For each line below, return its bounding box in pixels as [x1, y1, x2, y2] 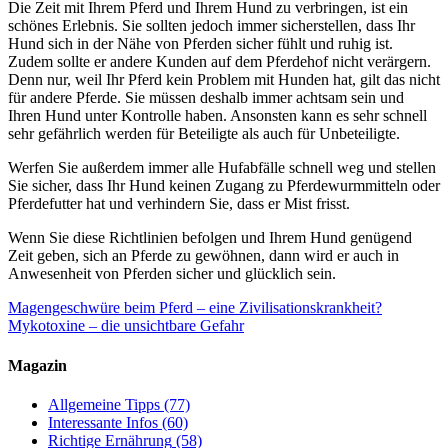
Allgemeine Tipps [48, 395, 160, 413]
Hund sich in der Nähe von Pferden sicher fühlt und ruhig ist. [8, 35, 393, 53]
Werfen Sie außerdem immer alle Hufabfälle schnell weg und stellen [8, 159, 436, 177]
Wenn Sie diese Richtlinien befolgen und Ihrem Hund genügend [8, 229, 412, 247]
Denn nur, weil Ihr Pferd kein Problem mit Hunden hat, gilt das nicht [8, 71, 440, 89]
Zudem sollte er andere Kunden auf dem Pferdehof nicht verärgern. [8, 53, 431, 71]
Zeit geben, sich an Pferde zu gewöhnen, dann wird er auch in [8, 247, 399, 265]
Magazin [8, 356, 67, 374]
